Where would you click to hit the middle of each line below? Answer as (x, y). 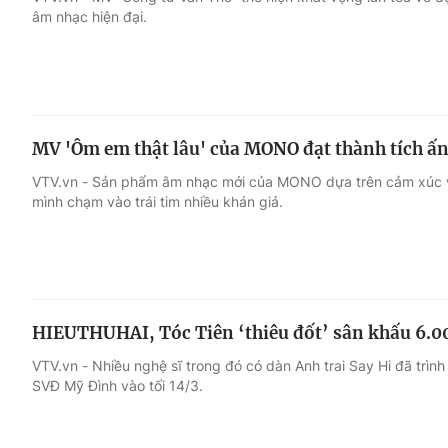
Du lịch (305, 135)
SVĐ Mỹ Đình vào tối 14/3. (117, 386)
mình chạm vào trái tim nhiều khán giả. (157, 201)
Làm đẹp (313, 173)
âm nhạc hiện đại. (89, 16)
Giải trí (58, 97)
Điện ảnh (67, 135)
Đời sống (313, 97)
